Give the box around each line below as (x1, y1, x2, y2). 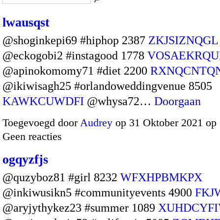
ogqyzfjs (2, 152, 48, 166)
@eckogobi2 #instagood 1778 (2, 49, 147, 62)
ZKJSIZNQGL (148, 34, 218, 47)
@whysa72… (84, 95, 154, 108)
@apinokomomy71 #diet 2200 (2, 64, 150, 78)
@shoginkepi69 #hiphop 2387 (2, 34, 148, 47)
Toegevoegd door (2, 116, 80, 129)
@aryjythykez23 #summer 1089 (2, 201, 158, 214)
